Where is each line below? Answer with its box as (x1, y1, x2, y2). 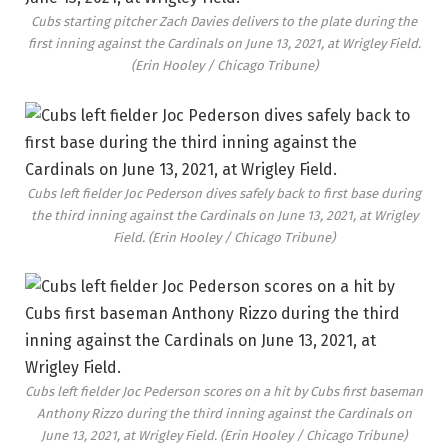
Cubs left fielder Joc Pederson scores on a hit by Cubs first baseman (25, 384, 423, 400)
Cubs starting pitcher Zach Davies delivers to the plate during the (31, 14, 417, 29)
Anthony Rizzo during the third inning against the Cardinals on (36, 406, 412, 422)
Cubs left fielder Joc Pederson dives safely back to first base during (27, 185, 421, 201)
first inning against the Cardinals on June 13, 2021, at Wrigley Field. (27, 36, 421, 51)
